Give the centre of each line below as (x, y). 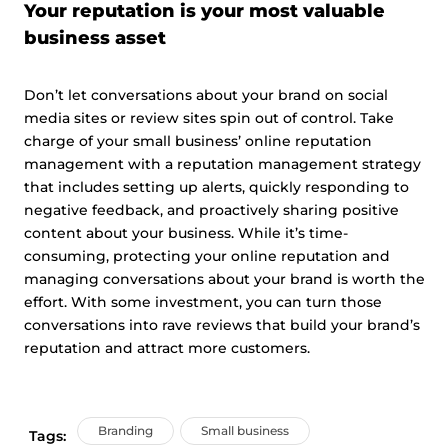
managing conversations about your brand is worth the (224, 279)
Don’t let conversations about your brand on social (206, 95)
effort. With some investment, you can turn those (203, 302)
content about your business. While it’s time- (186, 233)
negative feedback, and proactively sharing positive (211, 210)
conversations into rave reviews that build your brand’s (222, 325)
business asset (95, 38)
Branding (125, 431)
